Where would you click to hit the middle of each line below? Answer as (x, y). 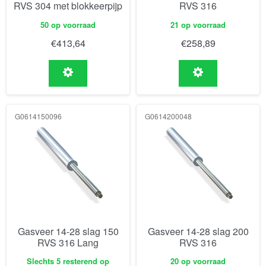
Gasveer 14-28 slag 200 (198, 231)
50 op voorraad (68, 24)
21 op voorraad (198, 24)
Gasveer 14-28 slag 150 (68, 231)
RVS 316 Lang (68, 242)
